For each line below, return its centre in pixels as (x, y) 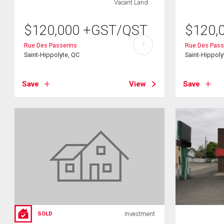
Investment (139, 214)
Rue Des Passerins (51, 45)
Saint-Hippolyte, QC (52, 54)
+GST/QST (115, 30)
